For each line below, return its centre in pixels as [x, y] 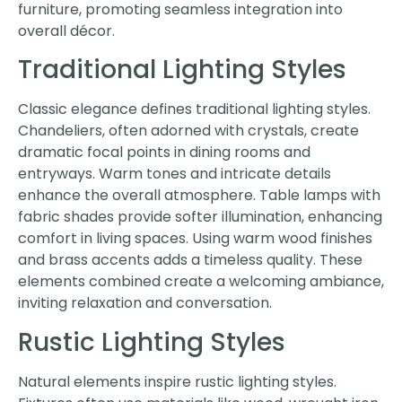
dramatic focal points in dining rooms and [164, 153]
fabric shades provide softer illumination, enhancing [200, 217]
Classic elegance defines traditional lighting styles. [194, 109]
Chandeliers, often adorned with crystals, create [188, 131]
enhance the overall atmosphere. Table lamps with [199, 196]
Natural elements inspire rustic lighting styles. [177, 381]
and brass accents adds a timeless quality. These [190, 260]
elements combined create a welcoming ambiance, [201, 282]
